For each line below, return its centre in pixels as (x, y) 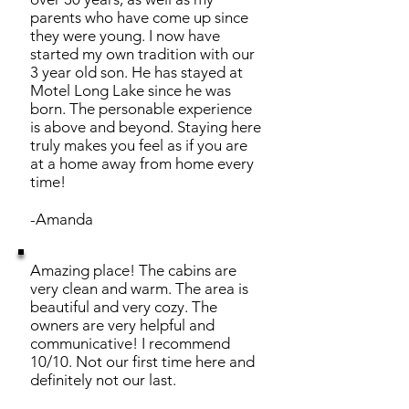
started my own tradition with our (142, 54)
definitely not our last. (103, 380)
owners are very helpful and (122, 325)
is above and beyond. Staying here (146, 127)
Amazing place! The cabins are (133, 270)
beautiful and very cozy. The (124, 307)
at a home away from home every (142, 163)
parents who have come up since (139, 17)
